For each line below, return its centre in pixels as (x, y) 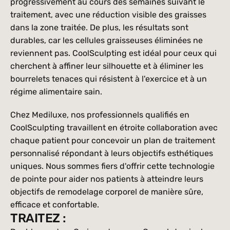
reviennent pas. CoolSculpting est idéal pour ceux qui (113, 53)
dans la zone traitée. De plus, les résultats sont (99, 27)
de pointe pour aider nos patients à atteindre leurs (107, 179)
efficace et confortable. (55, 205)
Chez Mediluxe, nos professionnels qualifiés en (100, 115)
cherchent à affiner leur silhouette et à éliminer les (107, 66)
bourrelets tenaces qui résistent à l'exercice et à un (109, 79)
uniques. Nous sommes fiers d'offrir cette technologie (112, 166)
